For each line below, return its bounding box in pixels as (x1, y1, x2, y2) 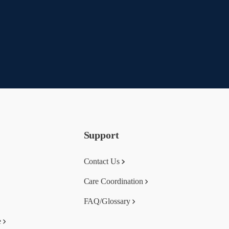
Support (83, 129, 120, 141)
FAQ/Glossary (83, 197, 131, 205)
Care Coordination (83, 177, 144, 186)
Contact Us (83, 157, 120, 166)
